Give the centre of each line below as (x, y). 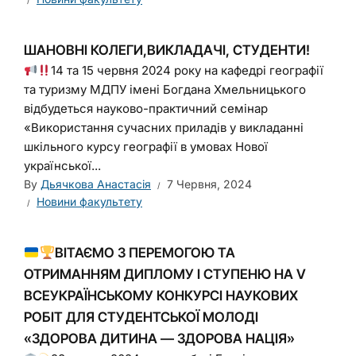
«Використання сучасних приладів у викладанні (164, 128)
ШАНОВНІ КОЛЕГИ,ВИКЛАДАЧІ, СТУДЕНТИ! (167, 50)
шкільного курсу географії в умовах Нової (146, 147)
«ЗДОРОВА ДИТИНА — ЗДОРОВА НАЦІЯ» (159, 339)
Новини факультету (89, 201)
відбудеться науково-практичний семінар (146, 108)
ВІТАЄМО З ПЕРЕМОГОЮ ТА (145, 253)
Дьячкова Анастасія (96, 184)
